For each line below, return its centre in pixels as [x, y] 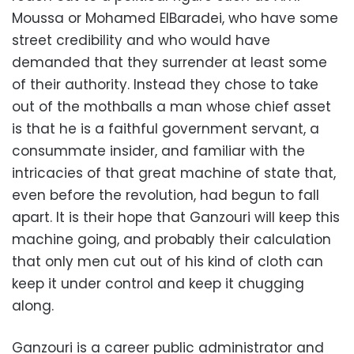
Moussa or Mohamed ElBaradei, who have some [175, 18]
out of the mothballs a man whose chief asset [171, 107]
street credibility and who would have [141, 40]
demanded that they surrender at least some [169, 62]
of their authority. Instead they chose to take [165, 85]
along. [33, 306]
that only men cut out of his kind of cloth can [168, 262]
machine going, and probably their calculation [171, 239]
